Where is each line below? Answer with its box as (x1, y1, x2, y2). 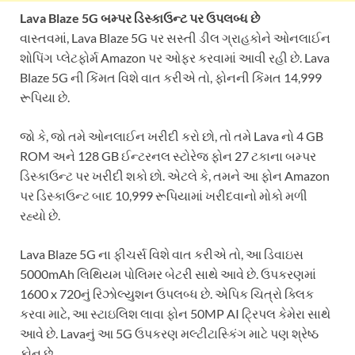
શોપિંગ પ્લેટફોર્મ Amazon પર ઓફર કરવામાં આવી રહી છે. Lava (20, 50, 330, 66)
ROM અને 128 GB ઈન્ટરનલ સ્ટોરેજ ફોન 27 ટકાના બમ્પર (20, 148, 316, 164)
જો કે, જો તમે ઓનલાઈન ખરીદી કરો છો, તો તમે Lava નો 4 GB (20, 128, 323, 144)
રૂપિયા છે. (20, 90, 70, 105)
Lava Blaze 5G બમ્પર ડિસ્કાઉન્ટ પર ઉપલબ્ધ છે (20, 10, 260, 26)
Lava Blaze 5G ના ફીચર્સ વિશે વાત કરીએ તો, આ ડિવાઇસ (20, 246, 303, 262)
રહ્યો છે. (20, 208, 60, 223)
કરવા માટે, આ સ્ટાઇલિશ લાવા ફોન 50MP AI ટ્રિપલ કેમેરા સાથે (20, 306, 330, 322)
